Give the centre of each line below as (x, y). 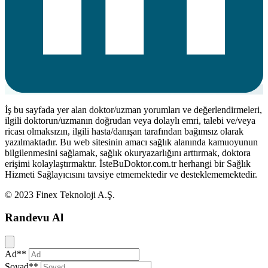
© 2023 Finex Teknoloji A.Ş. (60, 194)
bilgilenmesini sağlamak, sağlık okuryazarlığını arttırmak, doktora (128, 153)
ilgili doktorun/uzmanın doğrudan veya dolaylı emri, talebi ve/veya (130, 120)
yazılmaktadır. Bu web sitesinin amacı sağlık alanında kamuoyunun (131, 142)
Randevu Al (34, 218)
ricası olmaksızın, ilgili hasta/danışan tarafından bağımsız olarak (124, 131)
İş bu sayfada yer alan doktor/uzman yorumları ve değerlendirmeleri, (133, 109)
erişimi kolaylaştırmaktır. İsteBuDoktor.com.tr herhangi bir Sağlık (128, 163)
